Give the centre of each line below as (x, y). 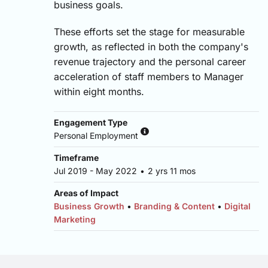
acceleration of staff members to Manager (149, 77)
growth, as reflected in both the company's (151, 47)
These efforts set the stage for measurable (149, 32)
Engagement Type (91, 122)
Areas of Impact (86, 193)
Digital (237, 206)
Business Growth (89, 206)
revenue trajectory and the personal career (150, 62)
